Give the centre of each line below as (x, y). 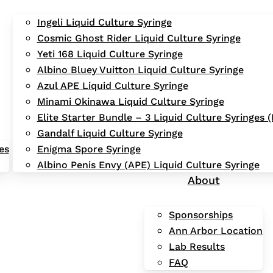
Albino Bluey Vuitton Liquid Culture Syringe (140, 69)
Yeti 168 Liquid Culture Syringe (110, 54)
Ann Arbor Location (216, 230)
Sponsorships (201, 214)
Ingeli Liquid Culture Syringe (104, 22)
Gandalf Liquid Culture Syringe (110, 133)
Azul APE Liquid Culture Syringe (112, 85)
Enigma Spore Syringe (89, 149)
